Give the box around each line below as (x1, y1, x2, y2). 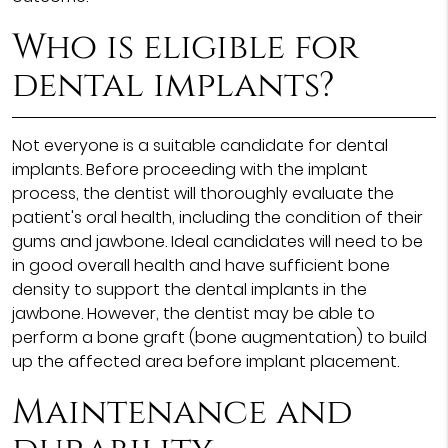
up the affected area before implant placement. (11, 349, 399, 373)
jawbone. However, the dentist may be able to (11, 301, 375, 325)
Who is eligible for (11, 23, 359, 71)
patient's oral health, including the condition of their (11, 205, 423, 229)
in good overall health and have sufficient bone (11, 253, 390, 277)
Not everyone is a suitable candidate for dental (11, 133, 388, 157)
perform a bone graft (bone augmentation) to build (11, 325, 427, 349)
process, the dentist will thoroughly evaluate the (11, 181, 394, 205)
